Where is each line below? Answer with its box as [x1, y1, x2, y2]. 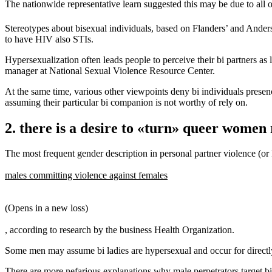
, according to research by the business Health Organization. [5, 225, 234, 236]
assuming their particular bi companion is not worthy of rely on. [5, 97, 248, 107]
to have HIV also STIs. [5, 33, 93, 44]
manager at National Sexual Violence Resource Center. [5, 65, 215, 76]
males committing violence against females [5, 170, 168, 181]
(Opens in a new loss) [5, 203, 88, 214]
